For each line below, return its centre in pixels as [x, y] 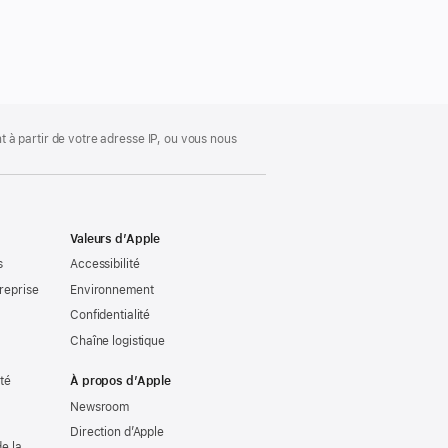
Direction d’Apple [117, 432]
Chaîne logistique [117, 340]
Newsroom [100, 406]
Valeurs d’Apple [115, 238]
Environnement [112, 289]
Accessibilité [105, 264]
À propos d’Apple [121, 380]
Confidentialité [110, 315]
